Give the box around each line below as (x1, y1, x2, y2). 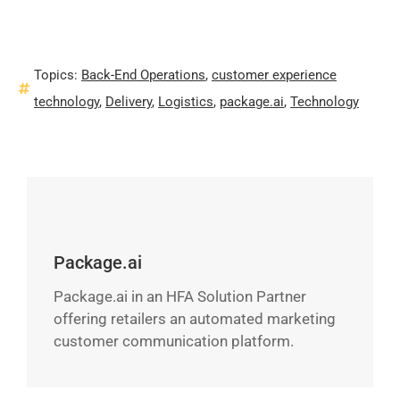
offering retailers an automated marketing (54, 310, 336, 329)
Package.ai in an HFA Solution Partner (54, 287, 306, 306)
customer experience (212, 66, 337, 83)
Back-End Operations (81, 66, 205, 83)
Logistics (158, 93, 213, 110)
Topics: (34, 66, 81, 83)
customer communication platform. (54, 332, 294, 351)
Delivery (105, 93, 152, 110)
